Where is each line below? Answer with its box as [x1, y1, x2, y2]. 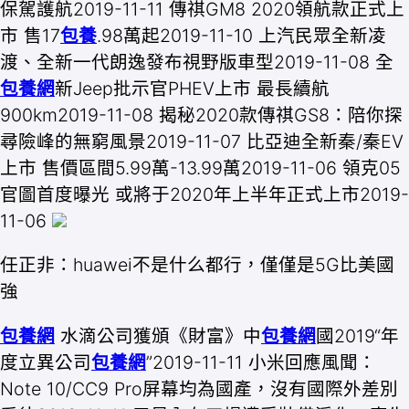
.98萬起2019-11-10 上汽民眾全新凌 [97, 24, 386, 47]
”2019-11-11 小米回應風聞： [146, 351, 376, 373]
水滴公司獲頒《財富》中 [55, 324, 261, 347]
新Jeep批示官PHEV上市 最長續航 [55, 77, 330, 100]
